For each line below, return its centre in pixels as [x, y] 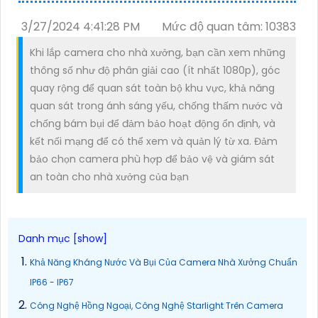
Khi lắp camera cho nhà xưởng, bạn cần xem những [158, 52]
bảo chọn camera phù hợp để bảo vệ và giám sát [152, 159]
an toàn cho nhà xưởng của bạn [109, 176]
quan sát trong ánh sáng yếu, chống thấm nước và [156, 105]
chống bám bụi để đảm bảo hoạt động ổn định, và [153, 123]
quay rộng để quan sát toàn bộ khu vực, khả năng [152, 88]
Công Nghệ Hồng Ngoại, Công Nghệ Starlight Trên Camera [157, 305]
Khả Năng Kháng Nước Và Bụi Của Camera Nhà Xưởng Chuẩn [164, 262]
